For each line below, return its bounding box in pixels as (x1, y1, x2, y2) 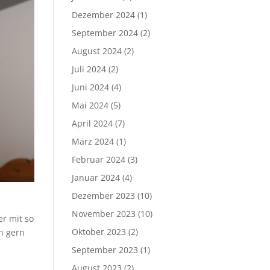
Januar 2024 (72, 172, 121, 183)
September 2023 (72, 244, 139, 256)
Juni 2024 (72, 81, 110, 93)
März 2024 (72, 136, 115, 147)
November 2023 (72, 208, 136, 219)
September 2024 (72, 27, 139, 39)
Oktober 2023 (72, 226, 127, 237)
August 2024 (72, 45, 122, 57)
